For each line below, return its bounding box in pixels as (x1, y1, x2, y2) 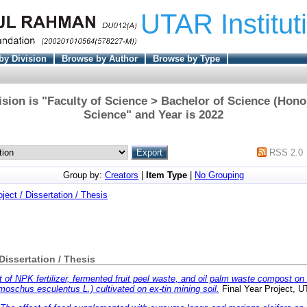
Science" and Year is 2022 (84, 108, 223, 121)
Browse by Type (152, 53, 220, 64)
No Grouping (195, 169, 244, 180)
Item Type (146, 169, 187, 180)
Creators (105, 169, 138, 180)
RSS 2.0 (269, 147, 304, 158)
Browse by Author (61, 53, 138, 64)
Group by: (63, 169, 105, 180)
